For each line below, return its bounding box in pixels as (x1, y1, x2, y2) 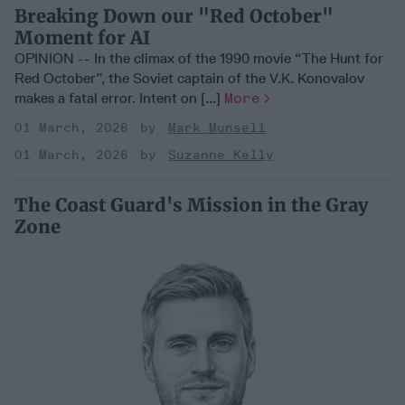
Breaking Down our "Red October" (14, 5, 334, 28)
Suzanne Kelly (168, 147, 274, 164)
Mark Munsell (168, 120, 266, 137)
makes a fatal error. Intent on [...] (14, 89, 224, 108)
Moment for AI (14, 26, 150, 50)
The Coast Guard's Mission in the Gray (14, 193, 368, 217)
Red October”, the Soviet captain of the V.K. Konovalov (14, 70, 364, 88)
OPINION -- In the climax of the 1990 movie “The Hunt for (14, 50, 383, 68)
